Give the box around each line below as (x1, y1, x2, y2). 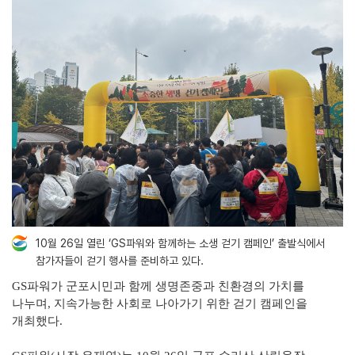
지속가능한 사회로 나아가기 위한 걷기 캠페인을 (54, 297, 307, 311)
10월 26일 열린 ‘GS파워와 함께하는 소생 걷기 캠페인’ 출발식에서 (36, 237, 325, 250)
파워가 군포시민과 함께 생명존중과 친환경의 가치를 (27, 280, 304, 293)
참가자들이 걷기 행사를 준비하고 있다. (36, 254, 204, 268)
